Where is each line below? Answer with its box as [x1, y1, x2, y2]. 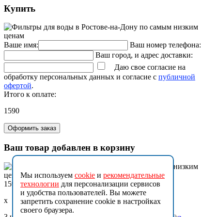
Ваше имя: [4, 41, 38, 49]
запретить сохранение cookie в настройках [20, 197, 161, 205]
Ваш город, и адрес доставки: [95, 51, 193, 60]
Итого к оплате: [4, 90, 56, 99]
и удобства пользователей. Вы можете [20, 188, 146, 197]
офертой [4, 81, 31, 90]
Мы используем [20, 171, 75, 179]
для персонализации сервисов [59, 180, 160, 188]
